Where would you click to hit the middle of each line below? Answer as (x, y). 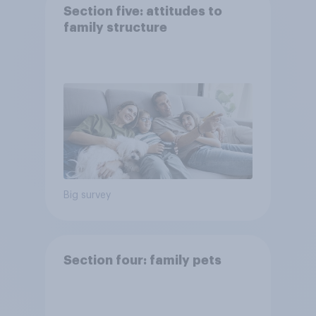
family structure (115, 28)
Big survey (87, 196)
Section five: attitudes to (142, 12)
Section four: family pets (142, 261)
